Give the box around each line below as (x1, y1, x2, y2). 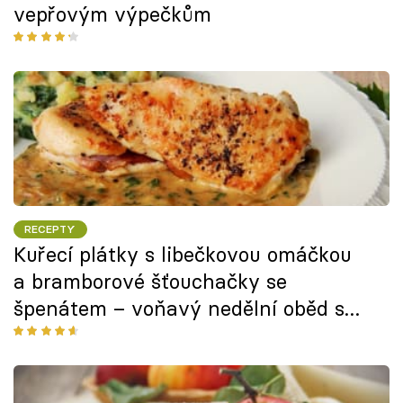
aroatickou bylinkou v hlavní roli (13, 323, 319, 349)
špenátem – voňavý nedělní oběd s (13, 296, 345, 322)
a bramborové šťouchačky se (13, 269, 287, 295)
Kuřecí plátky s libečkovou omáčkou (13, 242, 352, 268)
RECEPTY (24, 221, 76, 236)
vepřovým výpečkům (13, 2, 211, 28)
